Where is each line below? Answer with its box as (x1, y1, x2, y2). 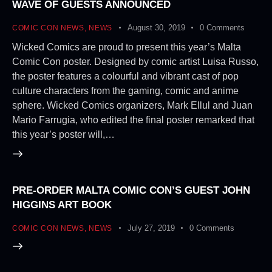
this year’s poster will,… (12, 129, 115, 140)
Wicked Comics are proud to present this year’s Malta (12, 41, 241, 52)
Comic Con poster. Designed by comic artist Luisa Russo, (12, 56, 259, 67)
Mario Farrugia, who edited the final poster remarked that (12, 114, 254, 125)
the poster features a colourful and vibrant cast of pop (12, 70, 239, 81)
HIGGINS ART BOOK (12, 199, 112, 211)
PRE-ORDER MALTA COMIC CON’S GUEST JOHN (12, 185, 250, 197)
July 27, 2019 (127, 223, 175, 233)
